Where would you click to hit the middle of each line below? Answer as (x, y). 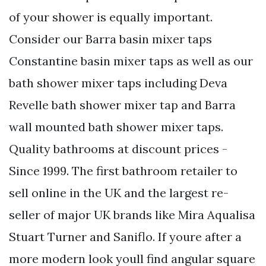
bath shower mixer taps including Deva (118, 83)
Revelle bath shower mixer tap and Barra (122, 105)
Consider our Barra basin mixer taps (110, 39)
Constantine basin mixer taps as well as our (131, 61)
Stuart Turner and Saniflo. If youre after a (125, 237)
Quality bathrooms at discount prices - (118, 149)
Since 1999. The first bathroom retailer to (123, 171)
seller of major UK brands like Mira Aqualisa (132, 215)
